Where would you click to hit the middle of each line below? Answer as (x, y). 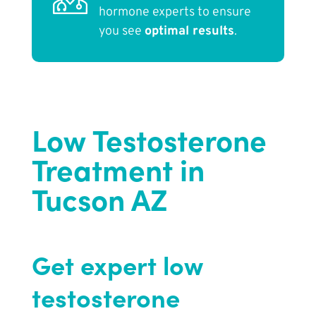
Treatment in (118, 169)
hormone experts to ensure (175, 13)
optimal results (189, 32)
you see (121, 32)
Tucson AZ (99, 199)
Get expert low (117, 265)
